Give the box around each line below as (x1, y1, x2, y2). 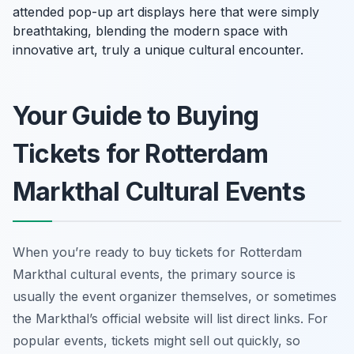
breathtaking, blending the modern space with (13, 22, 288, 39)
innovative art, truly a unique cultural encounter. (13, 41, 303, 58)
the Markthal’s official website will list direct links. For (13, 310, 328, 326)
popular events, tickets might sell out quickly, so (13, 332, 300, 348)
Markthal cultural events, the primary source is (13, 265, 296, 282)
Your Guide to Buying (13, 100, 258, 131)
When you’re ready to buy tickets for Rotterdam (13, 243, 302, 260)
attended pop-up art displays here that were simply (13, 3, 319, 20)
